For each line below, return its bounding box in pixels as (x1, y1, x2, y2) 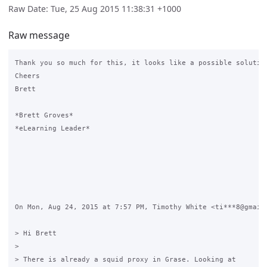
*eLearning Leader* (14, 125, 90, 132)
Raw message (8, 28, 70, 42)
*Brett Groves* (14, 111, 73, 119)
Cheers (14, 72, 40, 80)
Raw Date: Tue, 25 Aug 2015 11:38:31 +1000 (8, 3, 181, 15)
